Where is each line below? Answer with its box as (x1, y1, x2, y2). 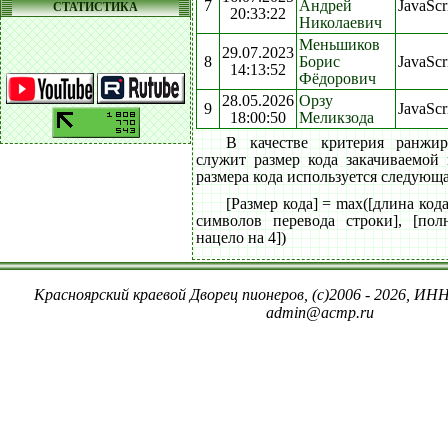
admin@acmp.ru (266, 304, 374, 321)
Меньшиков (299, 36, 380, 53)
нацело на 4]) (196, 229, 286, 246)
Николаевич (299, 14, 382, 31)
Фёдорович (299, 70, 376, 87)
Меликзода (299, 109, 374, 126)
